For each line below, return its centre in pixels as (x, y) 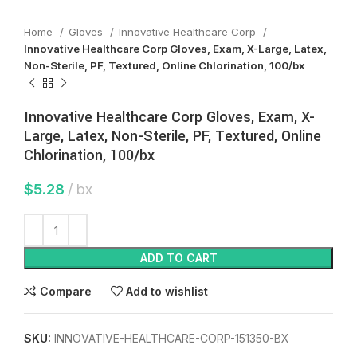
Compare (65, 291)
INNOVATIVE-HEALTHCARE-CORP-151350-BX (172, 338)
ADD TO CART (178, 258)
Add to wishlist (167, 291)
